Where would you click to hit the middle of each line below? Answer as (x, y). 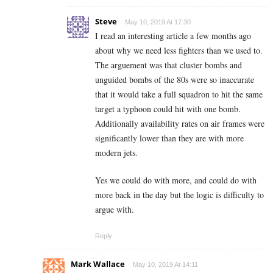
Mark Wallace (98, 264)
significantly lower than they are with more (169, 138)
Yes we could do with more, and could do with (176, 180)
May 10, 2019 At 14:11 (165, 265)
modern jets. (116, 153)
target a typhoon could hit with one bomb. (168, 109)
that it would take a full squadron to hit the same (179, 94)
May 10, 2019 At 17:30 (158, 22)
